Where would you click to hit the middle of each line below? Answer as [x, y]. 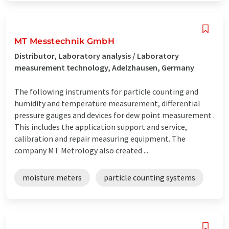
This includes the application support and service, [101, 127]
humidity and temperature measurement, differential [107, 103]
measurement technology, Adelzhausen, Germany [104, 67]
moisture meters [52, 177]
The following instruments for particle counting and [106, 91]
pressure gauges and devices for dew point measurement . [114, 115]
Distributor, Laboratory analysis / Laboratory [97, 55]
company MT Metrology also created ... [81, 150]
